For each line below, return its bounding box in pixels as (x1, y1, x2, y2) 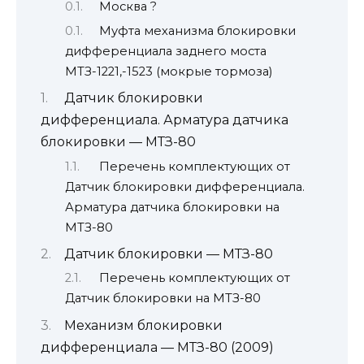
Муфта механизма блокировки (98, 23, 296, 38)
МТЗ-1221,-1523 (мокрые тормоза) (65, 63, 272, 79)
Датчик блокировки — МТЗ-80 (64, 246, 273, 262)
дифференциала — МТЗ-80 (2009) (41, 339, 274, 355)
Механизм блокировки (64, 317, 223, 333)
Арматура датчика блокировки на (65, 199, 279, 214)
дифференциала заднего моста (65, 43, 266, 58)
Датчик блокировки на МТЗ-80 (65, 291, 261, 306)
